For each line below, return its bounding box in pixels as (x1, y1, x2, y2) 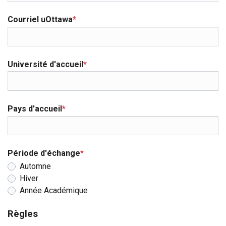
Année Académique (20, 185, 88, 195)
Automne (20, 161, 51, 171)
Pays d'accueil (8, 104, 62, 114)
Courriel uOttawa (8, 15, 73, 25)
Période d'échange (8, 148, 80, 158)
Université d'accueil (8, 59, 83, 69)
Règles (8, 208, 38, 219)
